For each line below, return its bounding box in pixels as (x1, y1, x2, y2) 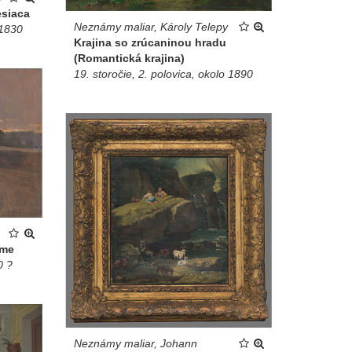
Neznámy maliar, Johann (73, 336, 197, 350)
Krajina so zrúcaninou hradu (73, 35, 226, 49)
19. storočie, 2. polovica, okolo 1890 (73, 67, 253, 80)
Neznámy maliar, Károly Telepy (73, 20, 228, 33)
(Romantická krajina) (73, 51, 185, 64)
